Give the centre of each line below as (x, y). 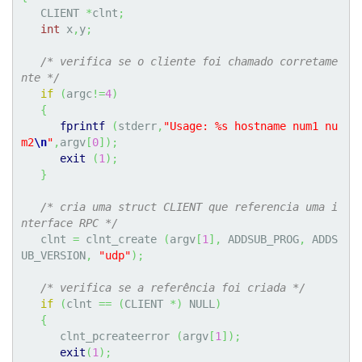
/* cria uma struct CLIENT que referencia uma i (189, 207)
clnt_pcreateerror (118, 337)
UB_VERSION (53, 256)
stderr (137, 126)
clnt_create (121, 240)
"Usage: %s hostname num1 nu (250, 126)
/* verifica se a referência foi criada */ (173, 288)
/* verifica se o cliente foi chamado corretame (189, 62)
